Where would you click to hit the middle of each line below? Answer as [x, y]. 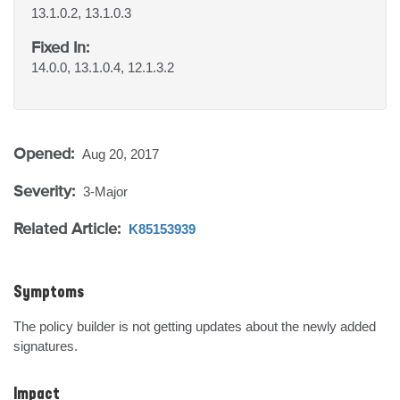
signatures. [46, 346]
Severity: [46, 191]
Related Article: [69, 228]
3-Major [105, 192]
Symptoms [49, 293]
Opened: [46, 153]
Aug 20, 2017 [121, 154]
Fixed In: [60, 47]
